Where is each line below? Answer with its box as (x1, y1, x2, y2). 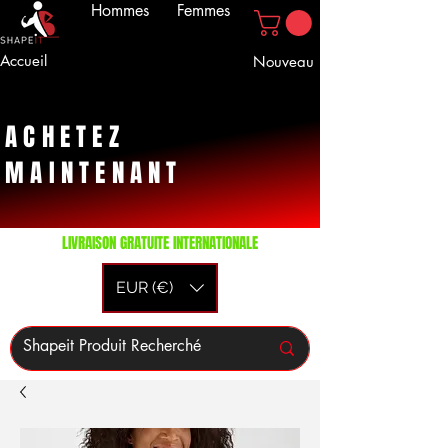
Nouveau (252, 52, 314, 71)
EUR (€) (116, 278, 173, 297)
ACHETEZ (5, 119, 125, 155)
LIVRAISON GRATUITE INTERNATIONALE (62, 232, 258, 254)
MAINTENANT (5, 155, 183, 191)
